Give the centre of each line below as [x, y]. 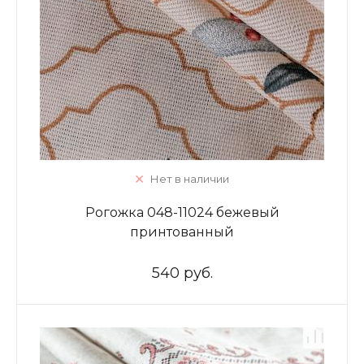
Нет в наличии [189, 179]
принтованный [182, 232]
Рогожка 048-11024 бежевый [182, 212]
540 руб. [182, 273]
